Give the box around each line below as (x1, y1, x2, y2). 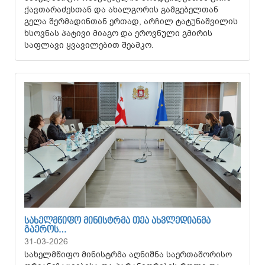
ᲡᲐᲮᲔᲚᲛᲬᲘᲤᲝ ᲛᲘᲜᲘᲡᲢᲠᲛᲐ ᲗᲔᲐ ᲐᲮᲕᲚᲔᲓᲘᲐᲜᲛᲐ (24, 216, 211, 226)
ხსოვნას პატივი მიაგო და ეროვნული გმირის (24, 28, 212, 39)
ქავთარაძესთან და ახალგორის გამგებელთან (24, 4, 218, 15)
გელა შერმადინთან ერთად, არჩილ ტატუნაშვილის (24, 16, 238, 27)
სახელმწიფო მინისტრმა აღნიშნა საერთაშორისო (24, 249, 232, 260)
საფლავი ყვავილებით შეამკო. (24, 40, 159, 51)
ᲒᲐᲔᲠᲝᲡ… (24, 225, 67, 235)
